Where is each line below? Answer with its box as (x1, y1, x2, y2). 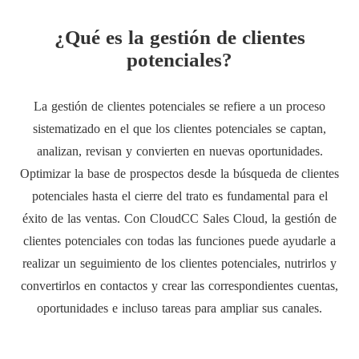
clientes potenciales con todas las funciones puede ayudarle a (23, 234, 336, 248)
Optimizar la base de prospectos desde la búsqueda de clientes (20, 167, 339, 180)
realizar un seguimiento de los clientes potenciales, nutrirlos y (22, 256, 337, 270)
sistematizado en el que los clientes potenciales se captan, (33, 122, 326, 135)
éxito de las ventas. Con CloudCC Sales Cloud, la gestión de (22, 212, 337, 225)
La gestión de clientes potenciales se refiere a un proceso (34, 99, 325, 113)
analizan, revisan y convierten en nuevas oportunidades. (36, 144, 323, 158)
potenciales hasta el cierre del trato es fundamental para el (31, 189, 328, 203)
